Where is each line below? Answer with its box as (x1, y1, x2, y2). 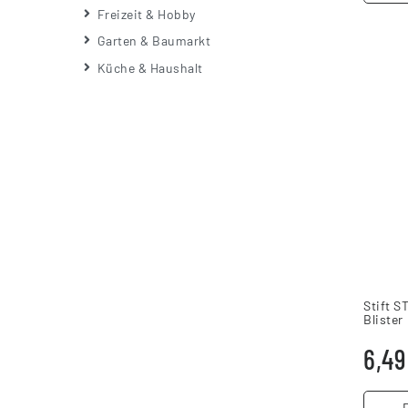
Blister (363, 311, 403, 327)
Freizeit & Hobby (97, 5, 196, 22)
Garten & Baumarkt (97, 33, 210, 49)
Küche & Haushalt (97, 59, 203, 76)
